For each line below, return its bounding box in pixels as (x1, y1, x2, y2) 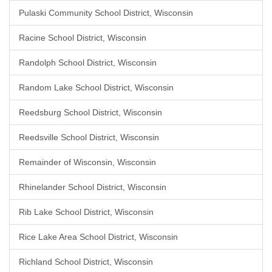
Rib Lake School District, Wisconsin (19, 207, 154, 217)
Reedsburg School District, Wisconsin (19, 107, 162, 117)
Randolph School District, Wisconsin (19, 58, 157, 67)
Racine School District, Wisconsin (19, 33, 146, 42)
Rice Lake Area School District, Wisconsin (19, 232, 178, 242)
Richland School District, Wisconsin (19, 257, 153, 267)
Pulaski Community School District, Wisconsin (19, 8, 193, 18)
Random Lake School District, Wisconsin (19, 83, 174, 92)
